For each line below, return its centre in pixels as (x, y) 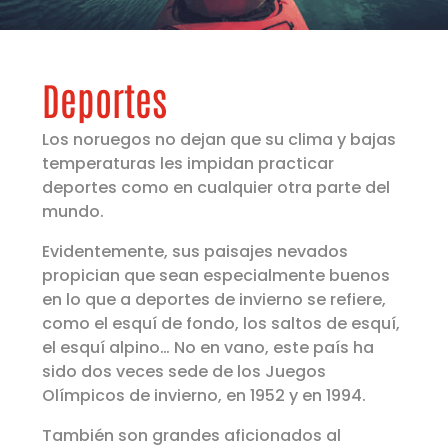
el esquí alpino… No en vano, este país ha (208, 348)
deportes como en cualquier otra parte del (216, 188)
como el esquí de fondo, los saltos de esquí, (221, 324)
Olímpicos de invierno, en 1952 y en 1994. (204, 396)
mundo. (73, 212)
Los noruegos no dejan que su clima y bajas (219, 140)
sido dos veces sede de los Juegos (184, 372)
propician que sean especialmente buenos (216, 276)
